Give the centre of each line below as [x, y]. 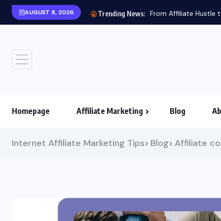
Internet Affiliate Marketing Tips [78, 143]
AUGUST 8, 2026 [49, 12]
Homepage [31, 111]
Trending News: [121, 14]
